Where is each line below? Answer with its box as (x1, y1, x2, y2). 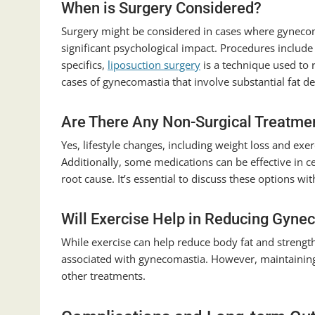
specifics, (61, 58, 108, 72)
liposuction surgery (108, 58, 200, 72)
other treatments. (61, 269, 146, 283)
